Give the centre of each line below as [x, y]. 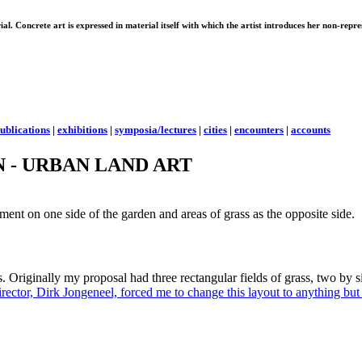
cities [215, 130]
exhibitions [82, 130]
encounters [259, 130]
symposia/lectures [156, 130]
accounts [311, 130]
